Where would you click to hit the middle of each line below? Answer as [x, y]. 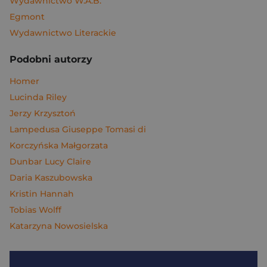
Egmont [27, 17]
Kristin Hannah [42, 194]
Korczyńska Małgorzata [59, 145]
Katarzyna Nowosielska [59, 226]
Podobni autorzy [51, 59]
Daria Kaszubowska [51, 178]
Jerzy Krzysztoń [43, 113]
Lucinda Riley [38, 97]
